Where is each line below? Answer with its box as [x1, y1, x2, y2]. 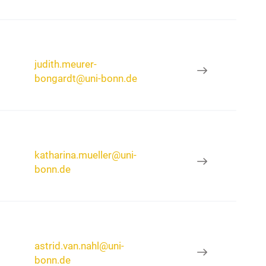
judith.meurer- [34, 58, 97, 70]
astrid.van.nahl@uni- [34, 239, 125, 252]
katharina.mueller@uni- [34, 148, 137, 161]
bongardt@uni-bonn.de [34, 72, 138, 84]
